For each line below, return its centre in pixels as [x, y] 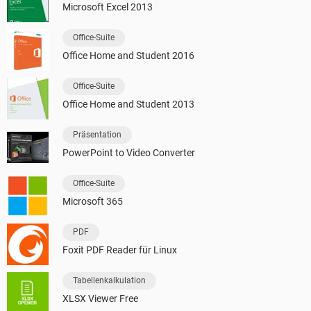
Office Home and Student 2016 [128, 56]
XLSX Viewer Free [100, 299]
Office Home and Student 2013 [128, 104]
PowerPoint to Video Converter [129, 153]
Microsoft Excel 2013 [108, 7]
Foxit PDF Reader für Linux [120, 250]
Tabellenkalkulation [109, 281]
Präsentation [97, 135]
